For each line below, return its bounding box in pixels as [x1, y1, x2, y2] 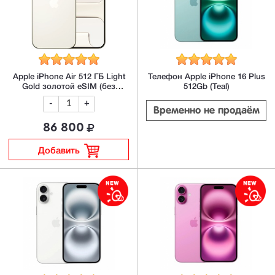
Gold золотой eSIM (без [22, 83, 115, 91]
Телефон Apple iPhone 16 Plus [147, 73, 265, 81]
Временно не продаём [153, 106, 260, 117]
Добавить [37, 147, 80, 156]
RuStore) [52, 93, 85, 101]
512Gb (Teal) [183, 83, 230, 91]
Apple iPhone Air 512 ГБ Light [12, 73, 125, 81]
